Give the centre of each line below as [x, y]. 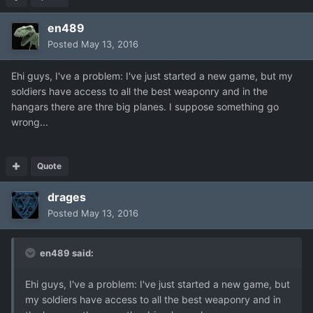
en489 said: [66, 253]
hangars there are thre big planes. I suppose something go [145, 106]
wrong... [30, 122]
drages [67, 197]
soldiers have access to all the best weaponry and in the [139, 91]
